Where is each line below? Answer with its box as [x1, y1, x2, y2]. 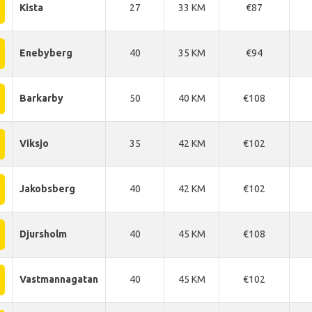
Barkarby [19, 93, 63, 104]
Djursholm [19, 228, 67, 240]
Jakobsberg [19, 183, 75, 194]
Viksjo [19, 138, 49, 149]
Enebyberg [19, 47, 72, 58]
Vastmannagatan [19, 274, 98, 285]
